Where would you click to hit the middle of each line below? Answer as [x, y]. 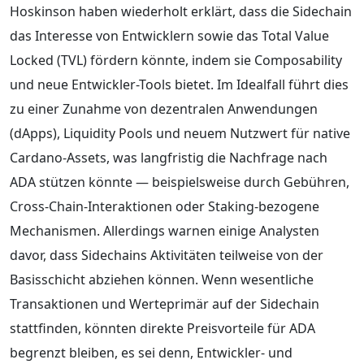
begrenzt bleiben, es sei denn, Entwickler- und [151, 352]
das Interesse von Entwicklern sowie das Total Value [169, 35]
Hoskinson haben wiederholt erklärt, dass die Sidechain [181, 11]
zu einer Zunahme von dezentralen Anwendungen [164, 108]
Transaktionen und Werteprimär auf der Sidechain [165, 303]
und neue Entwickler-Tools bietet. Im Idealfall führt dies [179, 84]
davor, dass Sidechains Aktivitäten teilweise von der [167, 255]
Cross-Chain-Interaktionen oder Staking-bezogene [165, 206]
